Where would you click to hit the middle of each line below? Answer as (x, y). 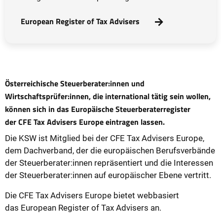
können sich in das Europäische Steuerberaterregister (98, 109)
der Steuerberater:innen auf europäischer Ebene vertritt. (108, 175)
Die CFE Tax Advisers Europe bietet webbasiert (92, 195)
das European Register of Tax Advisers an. (83, 207)
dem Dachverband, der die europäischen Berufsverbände (110, 150)
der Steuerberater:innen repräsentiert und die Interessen (109, 163)
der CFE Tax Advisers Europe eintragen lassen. (85, 122)
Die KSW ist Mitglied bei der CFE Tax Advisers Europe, (105, 138)
